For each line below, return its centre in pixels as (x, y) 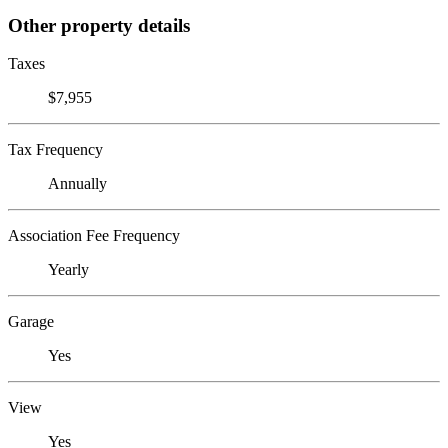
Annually (77, 184)
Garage (31, 322)
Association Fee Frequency (94, 236)
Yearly (68, 270)
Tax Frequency (55, 150)
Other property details (99, 25)
